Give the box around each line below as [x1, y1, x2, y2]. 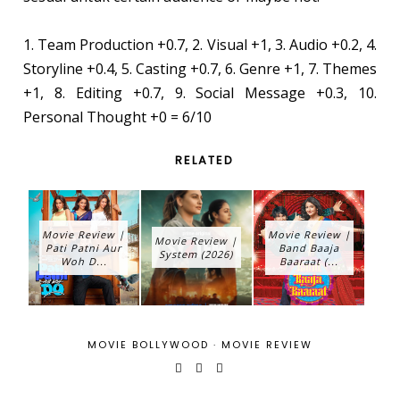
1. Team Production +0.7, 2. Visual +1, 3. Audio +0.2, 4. [22, 34, 378, 54]
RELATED [175, 151, 234, 169]
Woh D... [60, 254, 107, 268]
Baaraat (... [279, 254, 339, 268]
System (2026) [159, 246, 234, 261]
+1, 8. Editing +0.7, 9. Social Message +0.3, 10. [22, 82, 378, 103]
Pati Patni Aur [46, 240, 122, 254]
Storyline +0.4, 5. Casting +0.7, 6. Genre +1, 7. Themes [22, 58, 378, 79]
